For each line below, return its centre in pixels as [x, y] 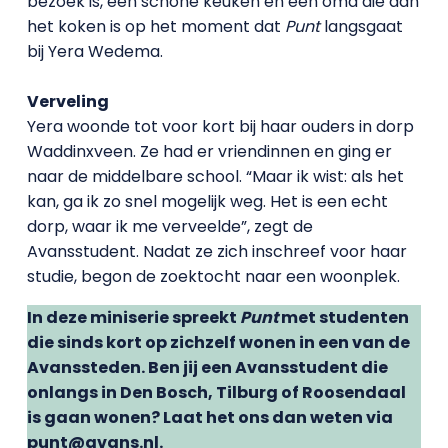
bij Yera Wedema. [94, 52]
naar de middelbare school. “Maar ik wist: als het [215, 177]
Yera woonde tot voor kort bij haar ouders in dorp [220, 127]
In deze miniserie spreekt [133, 318]
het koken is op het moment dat [155, 27]
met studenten [343, 318]
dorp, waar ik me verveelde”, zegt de [169, 227]
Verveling [67, 102]
